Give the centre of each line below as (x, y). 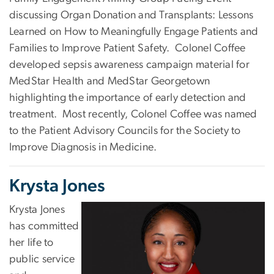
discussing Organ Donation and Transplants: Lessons (131, 15)
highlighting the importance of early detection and (128, 98)
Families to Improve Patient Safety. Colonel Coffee (128, 48)
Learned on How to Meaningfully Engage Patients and (134, 31)
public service (42, 259)
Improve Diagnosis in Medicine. (83, 147)
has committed (44, 226)
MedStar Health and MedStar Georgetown (110, 81)
